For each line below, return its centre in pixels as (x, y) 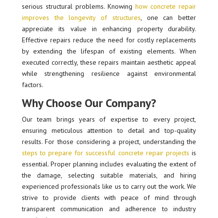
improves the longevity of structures (81, 17)
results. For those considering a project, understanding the (109, 141)
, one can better (168, 17)
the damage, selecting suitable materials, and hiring (109, 175)
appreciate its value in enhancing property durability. (109, 28)
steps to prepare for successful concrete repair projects (106, 153)
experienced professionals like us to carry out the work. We (109, 186)
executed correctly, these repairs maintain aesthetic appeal (109, 62)
